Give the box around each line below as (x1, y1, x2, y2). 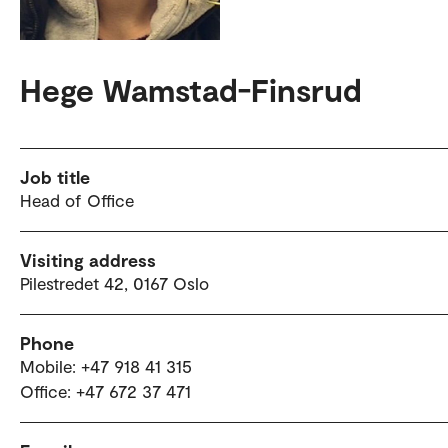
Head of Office (20, 190, 134, 211)
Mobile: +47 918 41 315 (20, 356, 192, 377)
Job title (20, 166, 90, 189)
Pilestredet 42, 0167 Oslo (20, 273, 209, 294)
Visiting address (20, 249, 156, 272)
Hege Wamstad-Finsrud (20, 70, 362, 109)
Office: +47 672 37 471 (20, 381, 191, 402)
